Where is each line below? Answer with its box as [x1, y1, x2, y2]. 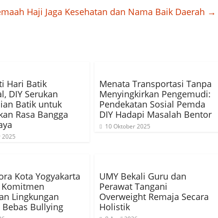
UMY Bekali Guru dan [99, 170, 186, 182]
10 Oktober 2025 [105, 122, 150, 130]
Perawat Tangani [99, 181, 167, 192]
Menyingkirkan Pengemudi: [99, 88, 211, 100]
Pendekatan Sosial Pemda [99, 98, 205, 110]
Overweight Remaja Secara [99, 191, 209, 202]
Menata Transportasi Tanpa [99, 78, 212, 90]
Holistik [99, 201, 130, 213]
